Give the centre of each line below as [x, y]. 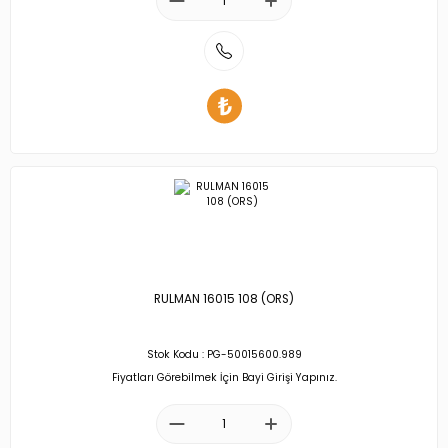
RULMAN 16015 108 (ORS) [224, 299]
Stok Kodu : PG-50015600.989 [224, 355]
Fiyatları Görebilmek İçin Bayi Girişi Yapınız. [224, 377]
